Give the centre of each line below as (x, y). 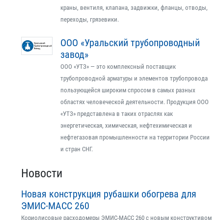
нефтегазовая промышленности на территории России (135, 137)
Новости (42, 173)
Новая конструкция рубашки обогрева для (109, 194)
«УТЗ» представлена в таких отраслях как (117, 114)
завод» (74, 55)
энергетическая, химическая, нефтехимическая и (126, 125)
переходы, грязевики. (90, 19)
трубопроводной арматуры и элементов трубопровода (134, 78)
